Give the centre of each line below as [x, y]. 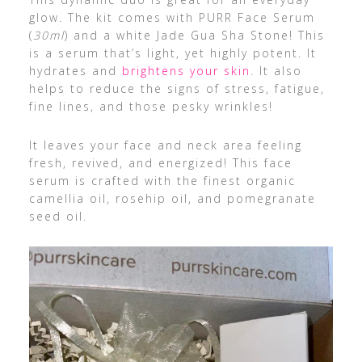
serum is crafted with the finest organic [162, 180]
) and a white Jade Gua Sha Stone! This [194, 35]
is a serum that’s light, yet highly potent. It [173, 53]
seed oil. [58, 216]
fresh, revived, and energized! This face [160, 162]
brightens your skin [186, 70]
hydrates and [75, 70]
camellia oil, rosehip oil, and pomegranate [172, 198]
